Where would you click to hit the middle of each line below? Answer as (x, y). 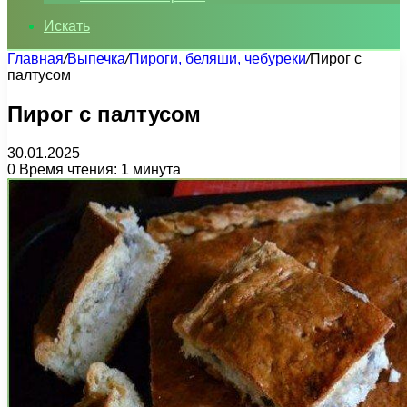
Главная (35, 59)
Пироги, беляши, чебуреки (218, 59)
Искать (67, 26)
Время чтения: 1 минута (98, 169)
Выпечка (96, 59)
